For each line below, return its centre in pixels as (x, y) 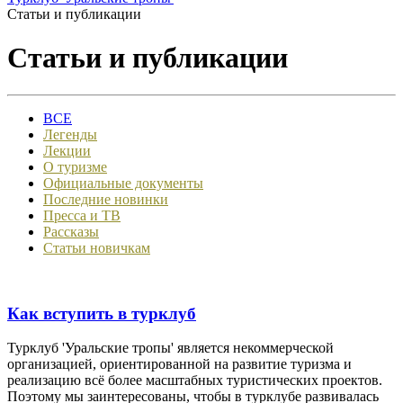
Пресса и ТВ (82, 215)
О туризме (75, 166)
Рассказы (71, 231)
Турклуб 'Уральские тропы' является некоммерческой (170, 348)
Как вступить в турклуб (102, 313)
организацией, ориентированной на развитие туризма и (179, 364)
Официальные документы (123, 183)
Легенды (70, 134)
